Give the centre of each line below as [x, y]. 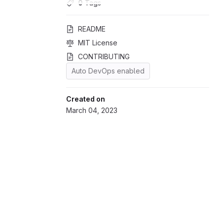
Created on [86, 99]
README [92, 29]
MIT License [98, 43]
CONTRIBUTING [104, 56]
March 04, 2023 [92, 110]
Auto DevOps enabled [108, 71]
